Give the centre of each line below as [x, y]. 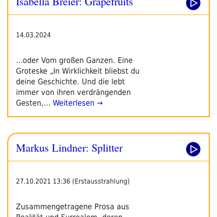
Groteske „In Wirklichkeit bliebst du [78, 71]
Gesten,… [33, 103]
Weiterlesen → [77, 103]
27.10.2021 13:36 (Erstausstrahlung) [73, 181]
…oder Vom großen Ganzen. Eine [74, 60]
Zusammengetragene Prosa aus [73, 206]
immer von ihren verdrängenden [73, 92]
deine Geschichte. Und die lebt [70, 81]
